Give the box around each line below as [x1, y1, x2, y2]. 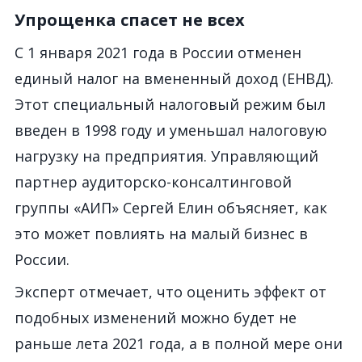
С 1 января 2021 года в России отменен [15, 43, 301, 62]
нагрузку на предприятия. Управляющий [15, 146, 318, 166]
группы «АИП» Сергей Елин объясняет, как [15, 198, 327, 217]
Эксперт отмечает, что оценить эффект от [15, 282, 326, 301]
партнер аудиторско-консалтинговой [15, 172, 292, 192]
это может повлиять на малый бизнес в [15, 224, 308, 243]
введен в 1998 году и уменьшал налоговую [15, 120, 327, 140]
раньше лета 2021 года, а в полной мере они [15, 334, 343, 353]
